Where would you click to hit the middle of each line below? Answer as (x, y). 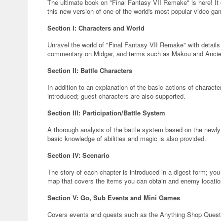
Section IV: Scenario (78, 155)
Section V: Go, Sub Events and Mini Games (114, 198)
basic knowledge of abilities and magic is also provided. (127, 138)
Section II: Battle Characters (90, 70)
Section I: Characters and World (96, 28)
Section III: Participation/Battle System (106, 113)
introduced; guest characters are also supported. (116, 96)
